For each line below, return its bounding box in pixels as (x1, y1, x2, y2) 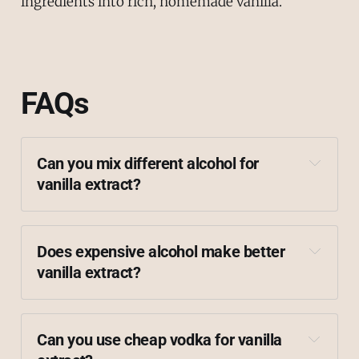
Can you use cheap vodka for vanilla (37, 329, 283, 349)
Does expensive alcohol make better (37, 242, 285, 262)
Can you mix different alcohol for (37, 154, 259, 174)
